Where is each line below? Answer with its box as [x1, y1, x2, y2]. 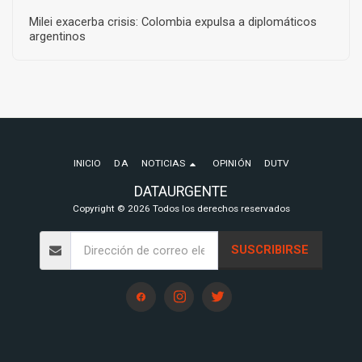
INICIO [74, 157, 102, 169]
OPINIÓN [213, 157, 251, 169]
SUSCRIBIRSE [230, 242, 309, 257]
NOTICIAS [141, 157, 188, 169]
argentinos [29, 28, 86, 44]
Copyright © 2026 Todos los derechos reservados [72, 202, 290, 214]
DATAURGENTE [134, 183, 228, 200]
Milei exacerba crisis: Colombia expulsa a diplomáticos [29, 14, 317, 29]
